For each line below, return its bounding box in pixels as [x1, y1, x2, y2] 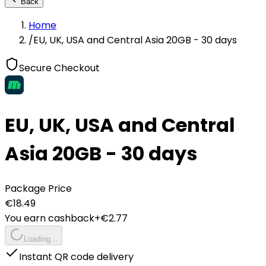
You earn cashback [5, 211, 94, 225]
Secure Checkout [19, 61, 100, 75]
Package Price [5, 181, 72, 195]
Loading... [24, 234, 58, 243]
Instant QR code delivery [19, 249, 134, 264]
